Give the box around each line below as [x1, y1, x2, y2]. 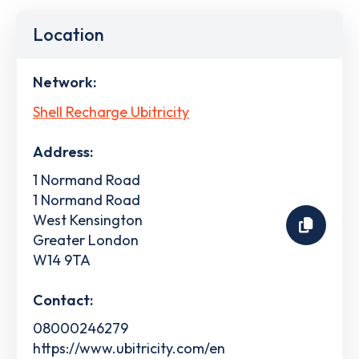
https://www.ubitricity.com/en [33, 338, 225, 357]
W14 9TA [33, 250, 91, 269]
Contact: [33, 290, 93, 309]
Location [33, 23, 104, 46]
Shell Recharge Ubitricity [33, 102, 189, 121]
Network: [33, 73, 96, 91]
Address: [33, 142, 93, 161]
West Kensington [33, 210, 143, 229]
